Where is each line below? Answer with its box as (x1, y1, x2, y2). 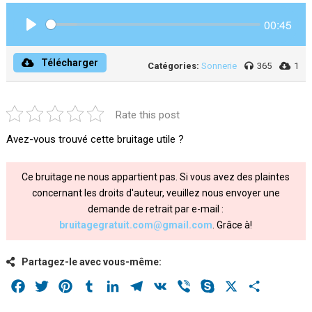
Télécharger (40, 57, 98, 68)
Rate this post (115, 109, 180, 121)
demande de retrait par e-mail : (88, 203, 224, 214)
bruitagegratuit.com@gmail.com (59, 219, 213, 231)
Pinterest (74, 279, 120, 292)
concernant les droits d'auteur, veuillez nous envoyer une (31, 187, 280, 198)
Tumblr (97, 279, 131, 292)
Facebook (26, 279, 75, 292)
